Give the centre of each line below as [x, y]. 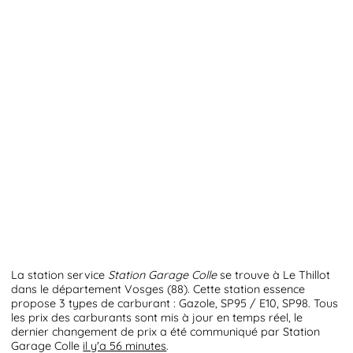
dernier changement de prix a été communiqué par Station [166, 332]
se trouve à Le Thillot [274, 275]
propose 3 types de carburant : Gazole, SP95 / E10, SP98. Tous [175, 304]
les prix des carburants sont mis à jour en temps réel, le [157, 318]
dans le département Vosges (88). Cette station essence [158, 290]
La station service [60, 275]
